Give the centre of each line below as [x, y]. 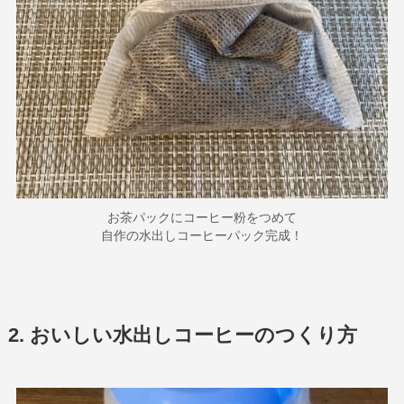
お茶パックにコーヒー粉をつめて [202, 217]
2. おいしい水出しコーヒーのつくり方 [182, 335]
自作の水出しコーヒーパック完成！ [202, 235]
